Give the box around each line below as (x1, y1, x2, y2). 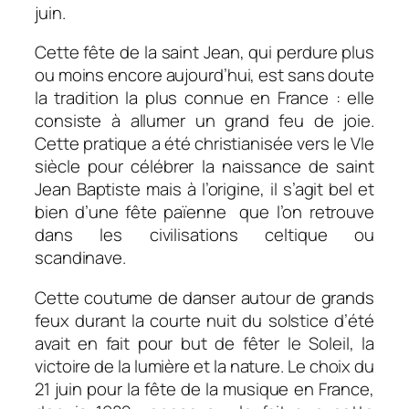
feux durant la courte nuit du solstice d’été (35, 308, 374, 332)
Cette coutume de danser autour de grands (35, 285, 374, 309)
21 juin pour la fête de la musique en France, (35, 376, 374, 401)
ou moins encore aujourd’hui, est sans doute (35, 63, 374, 88)
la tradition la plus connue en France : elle (35, 86, 374, 110)
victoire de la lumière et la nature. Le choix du (35, 353, 374, 378)
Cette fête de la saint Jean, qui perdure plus (35, 40, 374, 65)
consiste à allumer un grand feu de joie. (35, 109, 374, 133)
